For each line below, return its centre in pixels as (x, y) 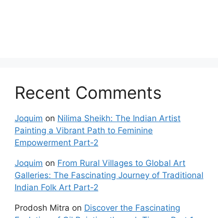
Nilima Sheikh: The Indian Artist (119, 118)
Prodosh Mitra (42, 208)
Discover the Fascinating (132, 208)
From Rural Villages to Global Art (121, 163)
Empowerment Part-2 (56, 142)
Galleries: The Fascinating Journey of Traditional (109, 175)
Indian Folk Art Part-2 (56, 187)
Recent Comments (88, 92)
